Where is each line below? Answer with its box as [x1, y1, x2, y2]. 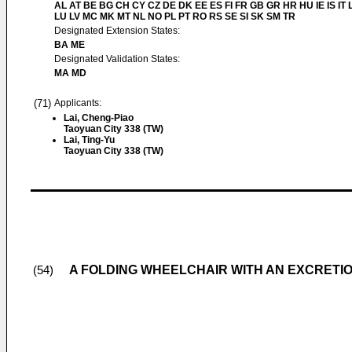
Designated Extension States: [54, 25, 180, 36]
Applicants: [54, 97, 101, 108]
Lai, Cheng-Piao [64, 112, 134, 123]
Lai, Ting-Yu [64, 134, 115, 145]
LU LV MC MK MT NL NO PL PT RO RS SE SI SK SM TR [54, 11, 295, 22]
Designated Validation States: [54, 53, 180, 64]
